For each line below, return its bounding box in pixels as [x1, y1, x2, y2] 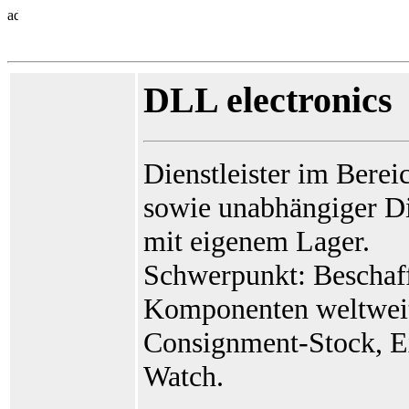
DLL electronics [143, 79, 393, 121]
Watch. [143, 360, 224, 393]
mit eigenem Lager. [143, 225, 370, 258]
